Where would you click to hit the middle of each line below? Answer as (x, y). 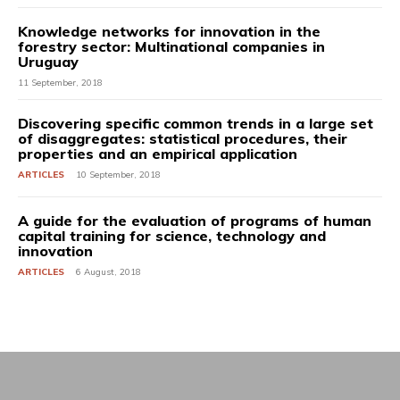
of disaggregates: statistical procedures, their (183, 138)
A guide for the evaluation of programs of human (195, 221)
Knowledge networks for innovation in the (169, 31)
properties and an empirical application (158, 154)
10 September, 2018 (118, 175)
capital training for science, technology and (172, 236)
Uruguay (48, 62)
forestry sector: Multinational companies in (171, 46)
